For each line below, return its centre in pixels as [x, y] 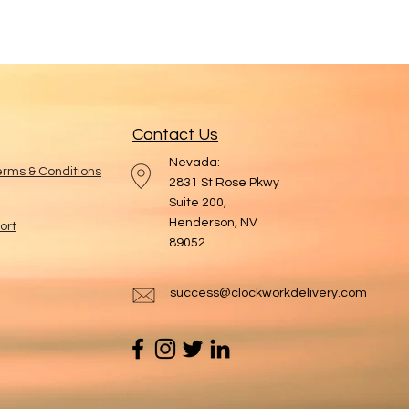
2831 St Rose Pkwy [224, 183]
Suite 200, [198, 203]
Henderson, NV [213, 223]
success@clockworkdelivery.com [268, 293]
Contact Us [175, 135]
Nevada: [194, 163]
